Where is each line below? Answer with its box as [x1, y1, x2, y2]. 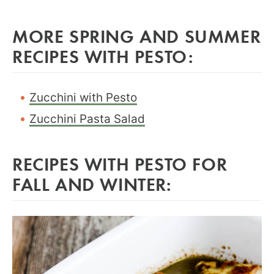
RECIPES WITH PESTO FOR [12, 152, 228, 176]
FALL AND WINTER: [12, 172, 172, 196]
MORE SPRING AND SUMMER [12, 24, 261, 48]
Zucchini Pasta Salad [29, 112, 145, 126]
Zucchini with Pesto [29, 91, 137, 105]
